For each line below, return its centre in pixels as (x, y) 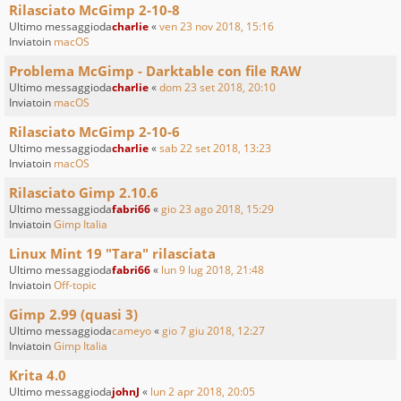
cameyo (132, 331)
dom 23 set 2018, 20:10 (218, 88)
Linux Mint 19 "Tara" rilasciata (112, 254)
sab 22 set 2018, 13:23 (215, 149)
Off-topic (75, 286)
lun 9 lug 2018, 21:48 (213, 270)
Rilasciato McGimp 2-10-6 (94, 132)
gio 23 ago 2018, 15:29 (218, 209)
